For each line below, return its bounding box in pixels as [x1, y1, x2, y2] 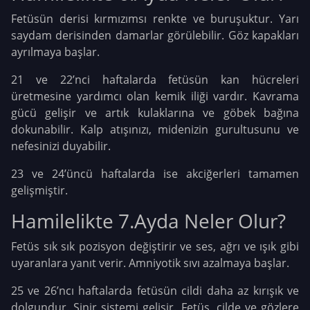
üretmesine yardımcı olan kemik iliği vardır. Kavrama [11, 88, 299, 104]
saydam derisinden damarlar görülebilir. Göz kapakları [11, 27, 299, 43]
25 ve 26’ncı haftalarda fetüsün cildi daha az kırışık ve [11, 282, 299, 298]
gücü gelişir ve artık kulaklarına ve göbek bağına [11, 104, 299, 120]
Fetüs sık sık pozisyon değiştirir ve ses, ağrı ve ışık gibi [11, 238, 299, 254]
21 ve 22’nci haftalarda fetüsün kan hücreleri [11, 71, 299, 87]
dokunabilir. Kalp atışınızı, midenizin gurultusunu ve [11, 121, 299, 137]
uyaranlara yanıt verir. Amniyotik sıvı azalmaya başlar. [11, 255, 289, 271]
